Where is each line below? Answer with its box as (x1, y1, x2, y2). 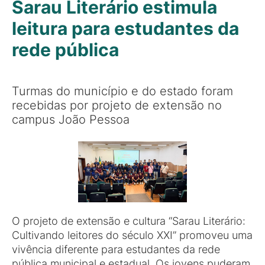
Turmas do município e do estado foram (12, 83, 233, 98)
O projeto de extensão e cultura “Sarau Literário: (12, 215, 245, 228)
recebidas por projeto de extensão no (12, 98, 222, 112)
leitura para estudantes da (12, 18, 239, 39)
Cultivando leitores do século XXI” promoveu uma (12, 229, 253, 242)
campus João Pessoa (12, 112, 130, 127)
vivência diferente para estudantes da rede (12, 243, 220, 256)
